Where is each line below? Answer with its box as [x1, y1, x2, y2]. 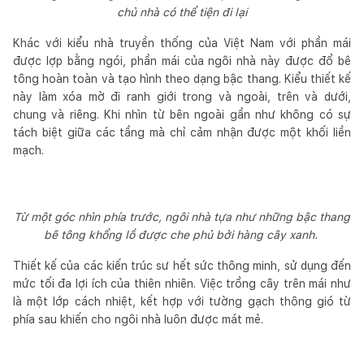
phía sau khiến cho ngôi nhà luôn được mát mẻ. [13, 312, 266, 326]
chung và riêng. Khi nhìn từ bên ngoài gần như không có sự [13, 107, 351, 121]
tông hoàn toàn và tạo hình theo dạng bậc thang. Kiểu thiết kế [13, 71, 351, 85]
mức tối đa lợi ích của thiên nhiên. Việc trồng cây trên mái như [13, 276, 351, 290]
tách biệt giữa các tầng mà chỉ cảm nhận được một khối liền [13, 125, 351, 139]
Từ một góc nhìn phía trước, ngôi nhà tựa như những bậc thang [14, 210, 350, 223]
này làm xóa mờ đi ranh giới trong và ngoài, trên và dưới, [13, 89, 351, 103]
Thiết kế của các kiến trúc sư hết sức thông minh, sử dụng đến [13, 258, 351, 272]
